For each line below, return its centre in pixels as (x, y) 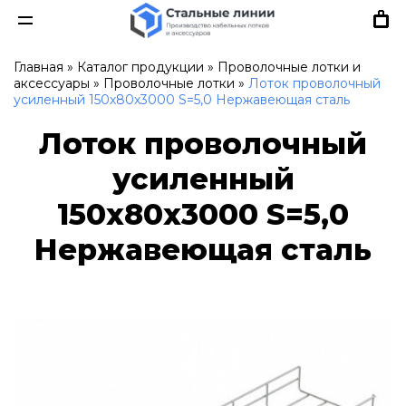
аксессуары (52, 83)
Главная (39, 67)
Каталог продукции (140, 67)
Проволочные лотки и (289, 67)
